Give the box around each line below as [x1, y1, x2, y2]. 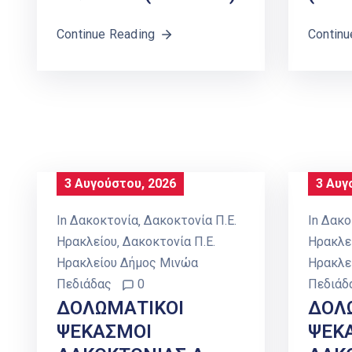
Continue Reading [57, 27, 156, 42]
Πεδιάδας [57, 277, 112, 292]
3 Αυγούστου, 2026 [64, 176, 176, 192]
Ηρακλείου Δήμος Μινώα [57, 255, 198, 271]
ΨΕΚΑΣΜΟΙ [57, 321, 152, 343]
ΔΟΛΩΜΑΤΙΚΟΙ [57, 297, 184, 320]
